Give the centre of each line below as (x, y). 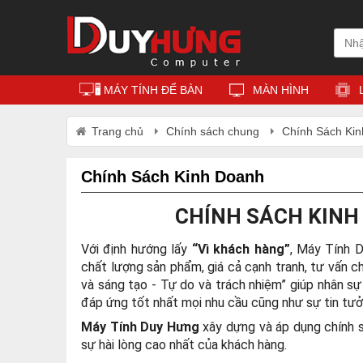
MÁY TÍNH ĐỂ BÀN (153, 90)
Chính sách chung (213, 131)
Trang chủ (117, 131)
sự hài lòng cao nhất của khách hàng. (184, 345)
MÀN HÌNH (281, 90)
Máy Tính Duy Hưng (140, 327)
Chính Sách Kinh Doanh (173, 176)
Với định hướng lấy (137, 250)
